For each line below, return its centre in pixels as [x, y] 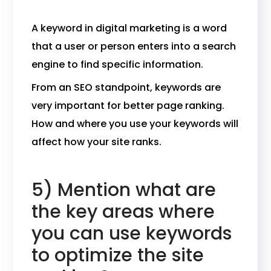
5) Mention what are [124, 190]
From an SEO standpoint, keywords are [126, 87]
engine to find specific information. [118, 64]
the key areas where [123, 212]
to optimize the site [118, 255]
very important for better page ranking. [128, 106]
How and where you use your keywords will [135, 124]
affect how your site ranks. [97, 142]
